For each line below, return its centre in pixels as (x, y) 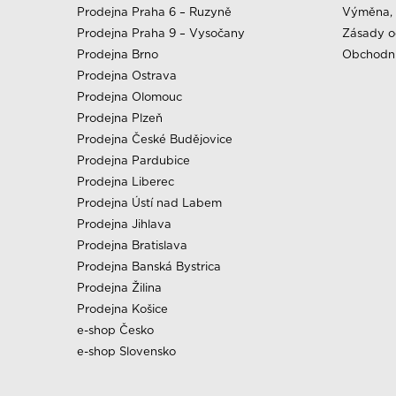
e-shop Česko (115, 330)
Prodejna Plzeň (120, 118)
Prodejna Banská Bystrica (149, 266)
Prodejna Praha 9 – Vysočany (161, 33)
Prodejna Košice (122, 308)
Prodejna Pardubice (133, 160)
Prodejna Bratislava (132, 245)
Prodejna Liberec (126, 181)
